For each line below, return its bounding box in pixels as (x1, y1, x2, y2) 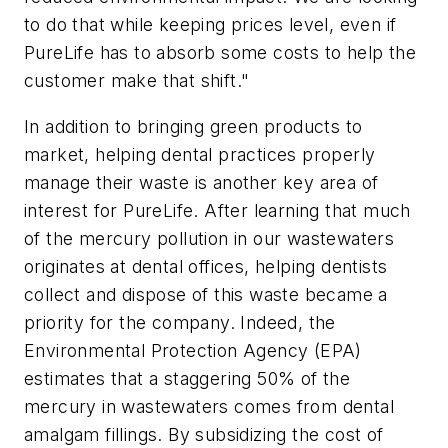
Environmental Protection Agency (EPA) (24, 340, 362, 362)
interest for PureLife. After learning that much (24, 200, 411, 222)
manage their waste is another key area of (24, 172, 379, 194)
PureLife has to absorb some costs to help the (24, 42, 416, 64)
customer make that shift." (24, 70, 250, 92)
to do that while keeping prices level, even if (24, 14, 397, 36)
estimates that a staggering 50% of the (24, 368, 351, 390)
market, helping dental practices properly (24, 144, 376, 166)
